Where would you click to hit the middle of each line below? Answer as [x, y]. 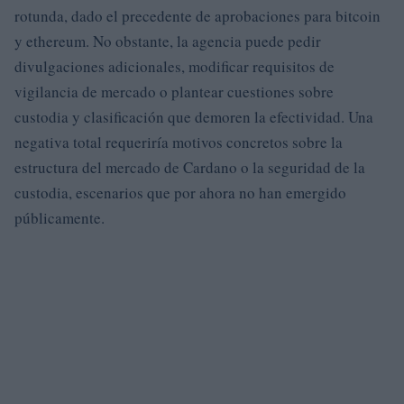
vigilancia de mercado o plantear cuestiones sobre [174, 91]
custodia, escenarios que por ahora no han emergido [180, 192]
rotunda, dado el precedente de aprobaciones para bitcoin [197, 15]
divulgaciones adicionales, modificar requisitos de [174, 66]
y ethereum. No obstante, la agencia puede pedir [168, 41]
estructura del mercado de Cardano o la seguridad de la [190, 167]
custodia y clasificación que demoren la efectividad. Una [194, 116]
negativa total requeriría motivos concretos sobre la [179, 142]
